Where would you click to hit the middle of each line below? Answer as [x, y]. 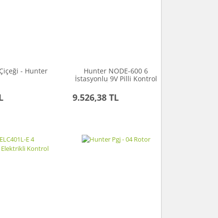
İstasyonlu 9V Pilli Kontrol [116, 79]
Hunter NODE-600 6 [116, 71]
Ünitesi [116, 87]
